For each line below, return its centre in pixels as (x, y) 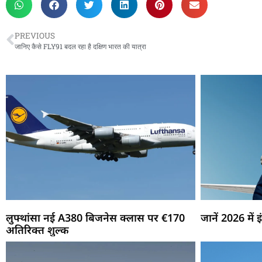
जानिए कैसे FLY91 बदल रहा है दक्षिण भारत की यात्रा (80, 46)
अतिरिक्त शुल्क (37, 230)
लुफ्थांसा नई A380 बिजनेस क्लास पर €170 (95, 217)
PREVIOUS (35, 35)
